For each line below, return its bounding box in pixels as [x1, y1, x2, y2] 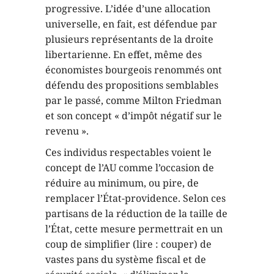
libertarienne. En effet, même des [45, 48, 202, 61]
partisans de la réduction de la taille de [45, 207, 228, 220]
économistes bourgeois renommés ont [45, 63, 222, 76]
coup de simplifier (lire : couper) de [45, 237, 212, 251]
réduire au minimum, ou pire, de [45, 176, 199, 190]
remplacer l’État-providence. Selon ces [45, 191, 226, 205]
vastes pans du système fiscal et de [45, 253, 206, 266]
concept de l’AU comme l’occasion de [45, 161, 214, 174]
